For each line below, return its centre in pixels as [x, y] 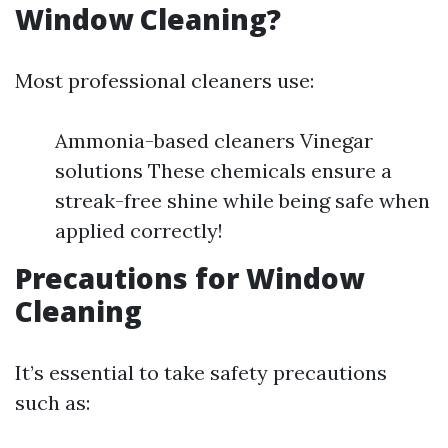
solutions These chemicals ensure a [223, 170]
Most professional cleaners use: [164, 80]
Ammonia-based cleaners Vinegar [214, 140]
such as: [52, 402]
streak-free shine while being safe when [242, 200]
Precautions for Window [189, 278]
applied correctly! [139, 230]
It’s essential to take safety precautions [201, 372]
